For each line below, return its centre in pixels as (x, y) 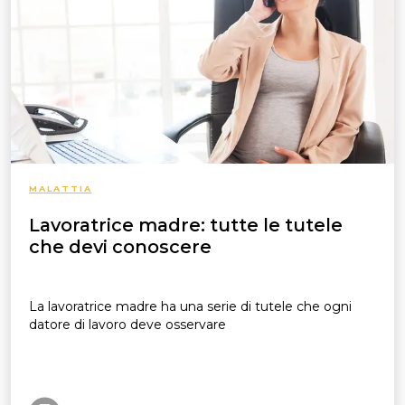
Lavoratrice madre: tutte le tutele (186, 225)
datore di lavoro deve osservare (127, 325)
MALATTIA (61, 188)
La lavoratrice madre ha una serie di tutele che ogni (190, 306)
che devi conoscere (120, 247)
